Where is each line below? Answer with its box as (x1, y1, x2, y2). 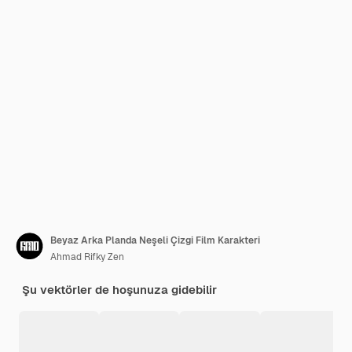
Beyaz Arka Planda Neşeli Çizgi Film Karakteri (50, 234, 260, 247)
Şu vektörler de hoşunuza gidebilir (22, 282, 217, 298)
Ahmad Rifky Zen (50, 251, 124, 264)
